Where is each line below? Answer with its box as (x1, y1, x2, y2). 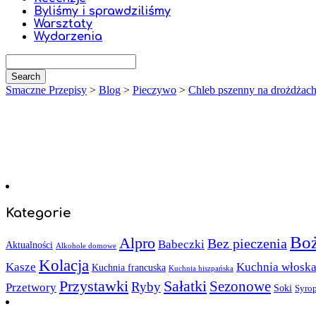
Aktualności (6, 239, 53, 251)
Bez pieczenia (207, 236, 287, 252)
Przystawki (59, 278, 128, 296)
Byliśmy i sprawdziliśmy (34, 5, 171, 18)
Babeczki (158, 238, 205, 252)
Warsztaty (34, 18, 92, 30)
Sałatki (164, 277, 207, 296)
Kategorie (6, 205, 71, 220)
